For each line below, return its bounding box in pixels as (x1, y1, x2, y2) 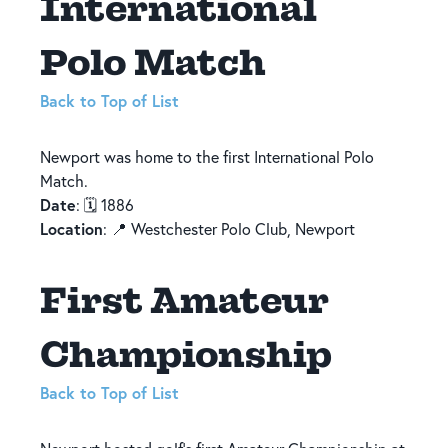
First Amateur (40, 277, 329, 321)
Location (40, 217, 103, 239)
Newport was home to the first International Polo (40, 146, 374, 167)
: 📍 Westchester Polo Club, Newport (103, 218, 355, 239)
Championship (40, 331, 332, 375)
